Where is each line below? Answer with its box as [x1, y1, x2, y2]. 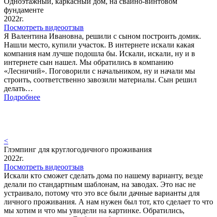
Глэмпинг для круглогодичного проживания [4, 145, 152, 154]
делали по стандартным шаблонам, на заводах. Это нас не [4, 180, 196, 188]
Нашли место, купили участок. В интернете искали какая [4, 40, 194, 49]
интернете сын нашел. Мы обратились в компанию [4, 58, 173, 66]
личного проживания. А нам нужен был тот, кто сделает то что [4, 197, 213, 206]
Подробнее [4, 93, 40, 101]
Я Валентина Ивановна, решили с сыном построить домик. [4, 31, 201, 40]
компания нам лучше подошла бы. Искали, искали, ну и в [4, 49, 195, 58]
